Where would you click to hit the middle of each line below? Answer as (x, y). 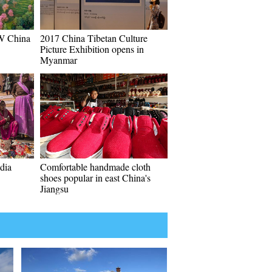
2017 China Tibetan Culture (94, 38)
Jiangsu (54, 189)
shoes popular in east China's (95, 178)
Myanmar (59, 60)
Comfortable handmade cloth (95, 167)
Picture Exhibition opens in (92, 49)
